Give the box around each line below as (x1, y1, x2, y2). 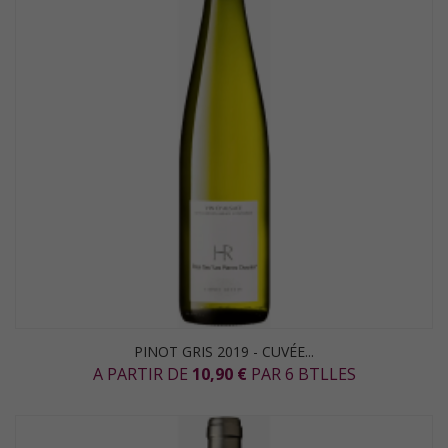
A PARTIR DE (92, 363, 192, 385)
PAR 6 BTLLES (246, 363, 356, 385)
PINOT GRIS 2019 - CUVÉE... (134, 342, 314, 361)
